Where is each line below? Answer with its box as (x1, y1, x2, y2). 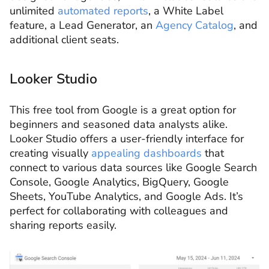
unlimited (10, 3, 58, 18)
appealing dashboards (91, 145, 202, 160)
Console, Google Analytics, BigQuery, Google (10, 174, 229, 189)
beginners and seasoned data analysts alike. (10, 116, 228, 131)
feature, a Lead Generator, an (10, 17, 156, 32)
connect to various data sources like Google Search (10, 160, 257, 175)
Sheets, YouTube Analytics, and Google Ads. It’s (10, 189, 243, 204)
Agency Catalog (156, 17, 234, 32)
